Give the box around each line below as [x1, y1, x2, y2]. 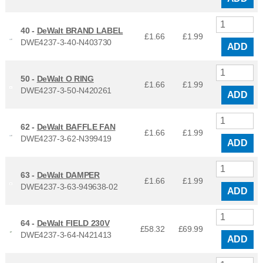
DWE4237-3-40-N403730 [21, 38, 112, 48]
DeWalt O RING [36, 74, 94, 84]
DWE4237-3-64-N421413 [21, 230, 112, 240]
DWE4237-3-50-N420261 [21, 86, 112, 96]
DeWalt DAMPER [36, 170, 100, 180]
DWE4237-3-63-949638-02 [21, 182, 118, 192]
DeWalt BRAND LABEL [36, 26, 123, 36]
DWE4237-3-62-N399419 [21, 134, 112, 144]
